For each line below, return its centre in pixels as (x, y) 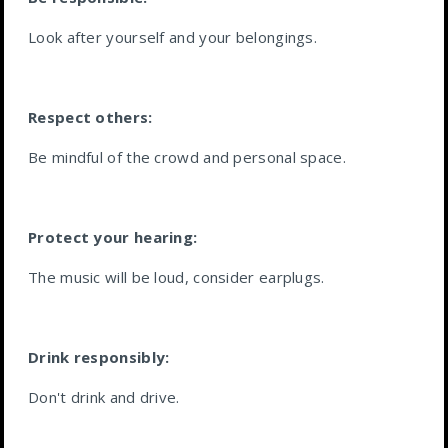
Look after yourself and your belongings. (172, 37)
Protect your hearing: (113, 237)
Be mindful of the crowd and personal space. (187, 157)
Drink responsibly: (99, 357)
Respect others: (90, 117)
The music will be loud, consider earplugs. (176, 277)
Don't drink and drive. (104, 397)
